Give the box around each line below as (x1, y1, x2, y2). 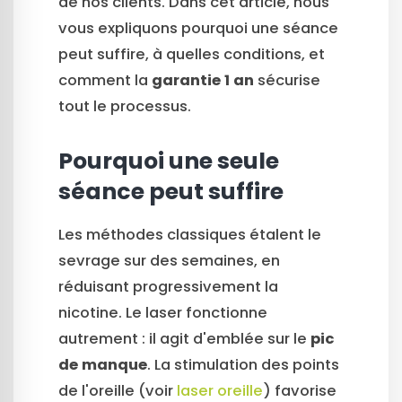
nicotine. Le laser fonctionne (58, 302, 267, 324)
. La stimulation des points (147, 354, 339, 376)
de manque (58, 354, 147, 376)
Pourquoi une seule (58, 145, 279, 178)
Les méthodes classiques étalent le (58, 224, 321, 246)
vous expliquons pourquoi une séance (58, 18, 338, 39)
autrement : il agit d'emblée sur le (58, 328, 310, 350)
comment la (58, 70, 152, 92)
